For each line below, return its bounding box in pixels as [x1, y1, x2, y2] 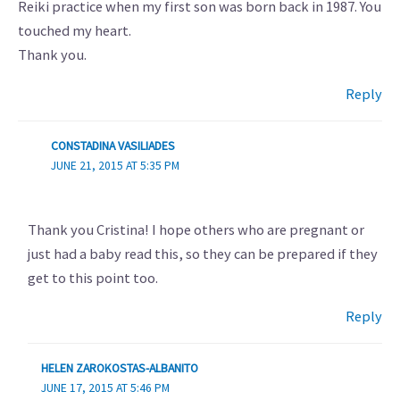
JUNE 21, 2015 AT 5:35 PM [50, 157, 179, 173]
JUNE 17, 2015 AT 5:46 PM [40, 379, 170, 396]
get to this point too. [27, 268, 158, 287]
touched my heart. [18, 21, 131, 40]
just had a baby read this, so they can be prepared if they [27, 244, 378, 262]
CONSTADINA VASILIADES [50, 137, 175, 154]
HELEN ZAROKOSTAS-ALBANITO [40, 360, 198, 376]
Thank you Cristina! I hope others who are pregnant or [27, 220, 364, 238]
